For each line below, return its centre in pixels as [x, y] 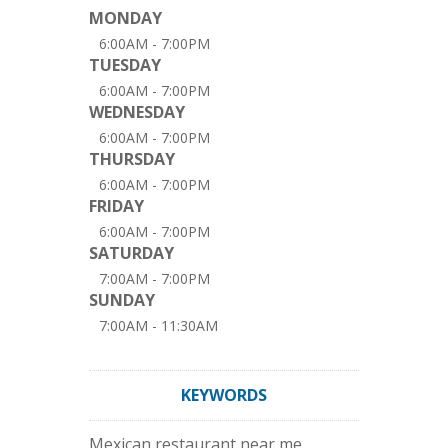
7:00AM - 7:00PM [154, 278]
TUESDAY [125, 65]
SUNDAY [122, 300]
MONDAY [125, 18]
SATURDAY [131, 253]
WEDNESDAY [137, 112]
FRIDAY [116, 206]
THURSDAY [132, 159]
